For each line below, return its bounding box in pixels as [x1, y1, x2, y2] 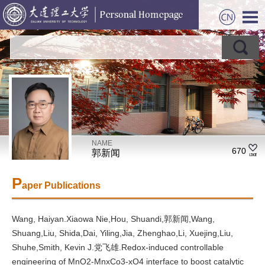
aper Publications [22, 180, 101, 190]
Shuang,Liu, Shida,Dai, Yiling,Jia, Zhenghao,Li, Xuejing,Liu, [12, 228, 233, 238]
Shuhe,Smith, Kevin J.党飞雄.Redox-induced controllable [12, 243, 224, 252]
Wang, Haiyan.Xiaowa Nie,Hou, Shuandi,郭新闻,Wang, [12, 214, 215, 224]
